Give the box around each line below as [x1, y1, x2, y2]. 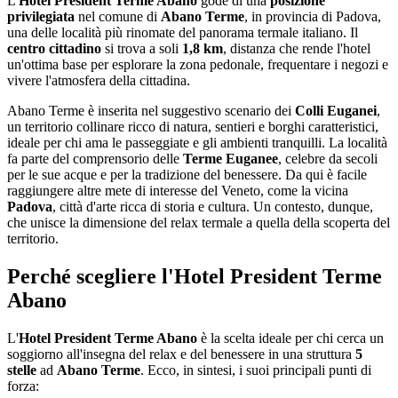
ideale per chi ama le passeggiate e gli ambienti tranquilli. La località [7, 134, 387, 150]
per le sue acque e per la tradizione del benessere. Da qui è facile [7, 166, 367, 182]
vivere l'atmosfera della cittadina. [7, 72, 190, 88]
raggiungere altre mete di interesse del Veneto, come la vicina [7, 182, 348, 198]
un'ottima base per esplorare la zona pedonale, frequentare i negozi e [7, 56, 388, 72]
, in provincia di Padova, [244, 8, 381, 24]
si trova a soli [101, 40, 182, 56]
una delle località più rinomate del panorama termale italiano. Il [7, 24, 358, 40]
